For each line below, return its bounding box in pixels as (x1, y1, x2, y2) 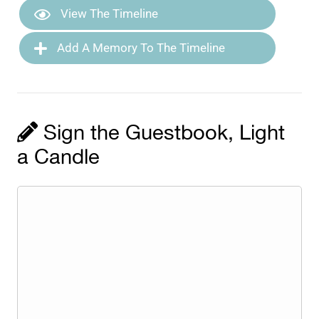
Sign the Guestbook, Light (38, 117, 286, 151)
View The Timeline (58, 6, 159, 21)
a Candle (17, 142, 100, 175)
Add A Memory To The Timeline (54, 41, 226, 56)
